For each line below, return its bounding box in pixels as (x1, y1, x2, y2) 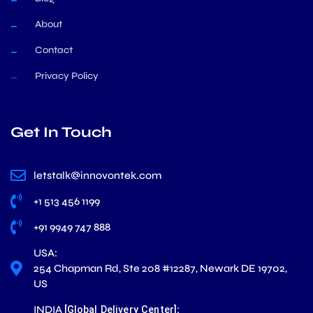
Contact (35, 43, 73, 56)
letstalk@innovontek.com (33, 168, 161, 182)
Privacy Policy (35, 69, 99, 82)
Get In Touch (10, 123, 112, 141)
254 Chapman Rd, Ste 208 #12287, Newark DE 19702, (33, 261, 287, 275)
